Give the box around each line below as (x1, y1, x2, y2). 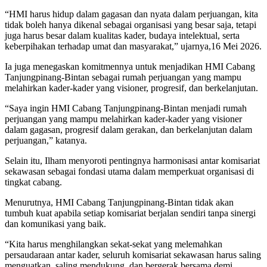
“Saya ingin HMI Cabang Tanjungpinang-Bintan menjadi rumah (5, 103, 247, 114)
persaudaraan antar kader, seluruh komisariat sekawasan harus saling (5, 250, 261, 260)
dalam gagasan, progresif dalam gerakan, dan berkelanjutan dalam (5, 125, 252, 135)
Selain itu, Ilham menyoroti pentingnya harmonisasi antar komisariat (5, 156, 260, 166)
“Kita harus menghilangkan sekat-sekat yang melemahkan (5, 239, 222, 250)
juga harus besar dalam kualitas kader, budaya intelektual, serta (5, 30, 240, 41)
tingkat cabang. (5, 177, 62, 188)
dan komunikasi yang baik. (5, 219, 106, 229)
